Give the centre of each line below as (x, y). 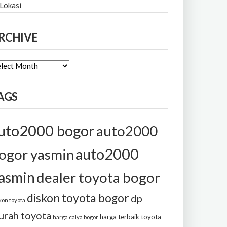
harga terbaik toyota (130, 217)
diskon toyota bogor (78, 198)
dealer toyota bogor (98, 178)
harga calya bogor (75, 217)
